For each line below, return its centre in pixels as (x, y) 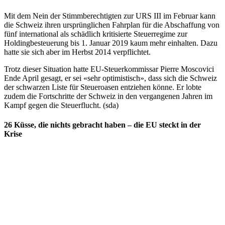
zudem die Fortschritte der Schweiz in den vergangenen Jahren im (108, 96)
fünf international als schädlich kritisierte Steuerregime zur (96, 34)
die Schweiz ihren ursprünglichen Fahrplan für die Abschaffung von (112, 25)
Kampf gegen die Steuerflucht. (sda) (61, 105)
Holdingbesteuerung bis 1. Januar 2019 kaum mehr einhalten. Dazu (111, 43)
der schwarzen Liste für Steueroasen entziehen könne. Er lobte (103, 87)
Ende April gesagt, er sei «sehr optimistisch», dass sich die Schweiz (110, 78)
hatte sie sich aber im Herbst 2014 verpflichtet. (77, 52)
